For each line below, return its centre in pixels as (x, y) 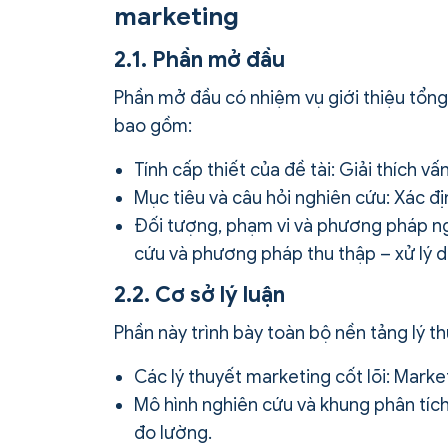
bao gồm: (153, 126)
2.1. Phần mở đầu (199, 60)
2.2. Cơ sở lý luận (199, 295)
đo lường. (173, 433)
